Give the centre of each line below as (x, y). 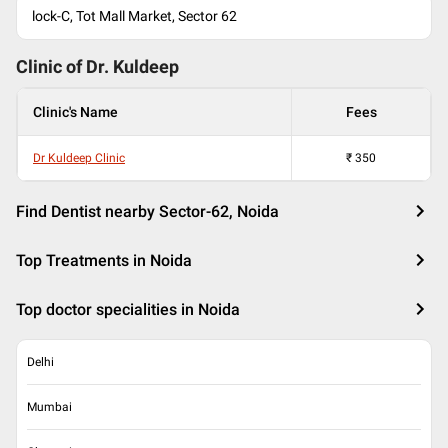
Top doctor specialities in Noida (128, 309)
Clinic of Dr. (64, 67)
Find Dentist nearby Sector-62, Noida (147, 211)
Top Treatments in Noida (104, 260)
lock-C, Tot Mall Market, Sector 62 (134, 16)
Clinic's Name (75, 112)
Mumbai (49, 407)
